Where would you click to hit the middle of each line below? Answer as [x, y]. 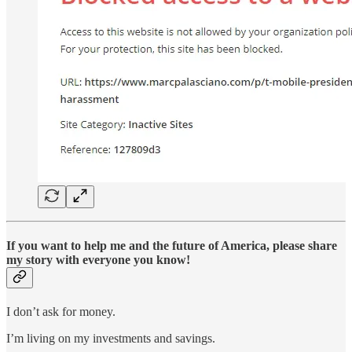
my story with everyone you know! [98, 259]
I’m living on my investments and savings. [111, 339]
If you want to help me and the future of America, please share [172, 245]
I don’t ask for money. [61, 312]
